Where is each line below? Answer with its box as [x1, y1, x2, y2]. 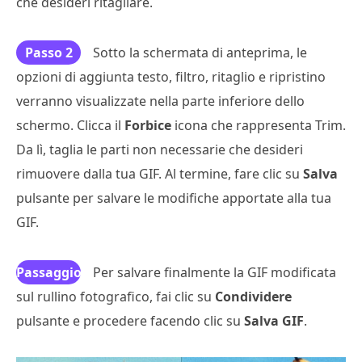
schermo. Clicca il [16, 116, 124, 135]
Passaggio [16, 263, 82, 282]
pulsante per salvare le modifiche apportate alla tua [16, 189, 331, 208]
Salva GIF [244, 312, 304, 330]
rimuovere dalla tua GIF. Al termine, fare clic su [16, 165, 303, 183]
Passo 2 [24, 44, 73, 62]
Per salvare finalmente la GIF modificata [93, 263, 336, 282]
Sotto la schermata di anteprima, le [93, 44, 307, 62]
